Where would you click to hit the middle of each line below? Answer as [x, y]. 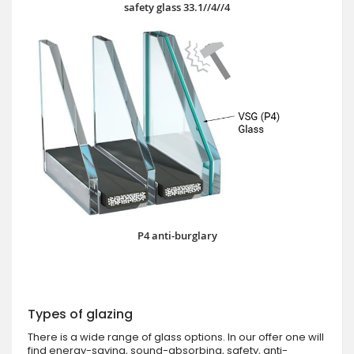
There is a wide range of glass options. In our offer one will [176, 337]
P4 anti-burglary [177, 235]
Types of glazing [80, 314]
